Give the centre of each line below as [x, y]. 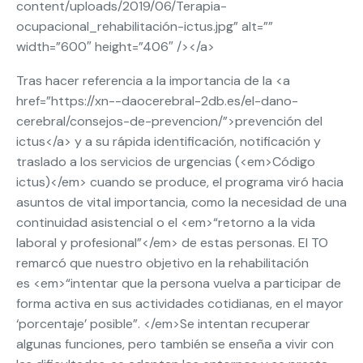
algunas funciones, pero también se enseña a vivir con [175, 344]
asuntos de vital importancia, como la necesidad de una [181, 202]
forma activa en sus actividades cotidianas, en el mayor [180, 303]
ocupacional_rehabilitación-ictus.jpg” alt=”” [145, 26]
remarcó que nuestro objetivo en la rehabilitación [162, 263]
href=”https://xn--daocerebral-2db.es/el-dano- [157, 101]
